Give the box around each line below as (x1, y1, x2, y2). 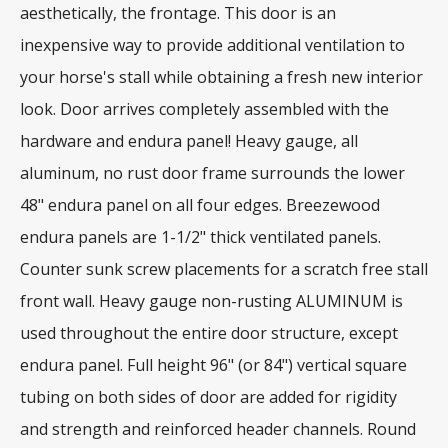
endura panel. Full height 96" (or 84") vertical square (20, 353, 407, 376)
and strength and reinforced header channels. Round (20, 417, 416, 440)
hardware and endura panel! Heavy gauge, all (20, 129, 358, 152)
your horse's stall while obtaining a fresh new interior (20, 65, 423, 88)
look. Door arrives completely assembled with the (20, 97, 389, 120)
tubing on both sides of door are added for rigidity (20, 385, 397, 408)
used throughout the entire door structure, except (20, 321, 398, 344)
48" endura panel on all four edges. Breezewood (20, 193, 380, 216)
